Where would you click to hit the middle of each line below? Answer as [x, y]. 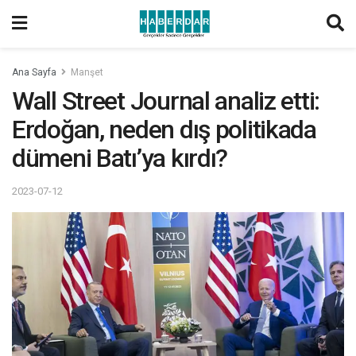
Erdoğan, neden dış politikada [164, 130]
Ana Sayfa [34, 72]
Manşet [87, 72]
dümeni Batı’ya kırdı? [120, 158]
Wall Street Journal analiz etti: [166, 101]
